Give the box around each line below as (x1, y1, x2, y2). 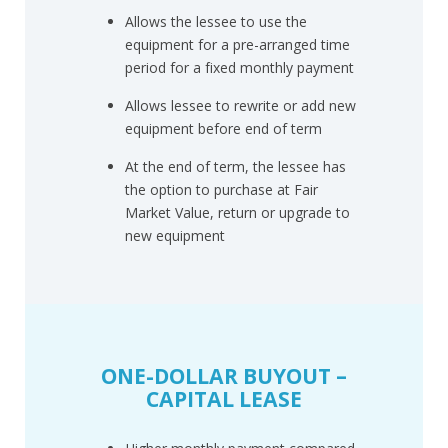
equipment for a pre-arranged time (125, 35, 350, 54)
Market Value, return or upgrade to (125, 203, 350, 222)
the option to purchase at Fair (125, 180, 318, 199)
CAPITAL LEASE (146, 384, 302, 413)
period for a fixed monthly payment (125, 58, 354, 77)
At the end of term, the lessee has (125, 157, 346, 176)
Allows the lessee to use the (125, 12, 307, 31)
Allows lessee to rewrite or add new (125, 96, 356, 115)
